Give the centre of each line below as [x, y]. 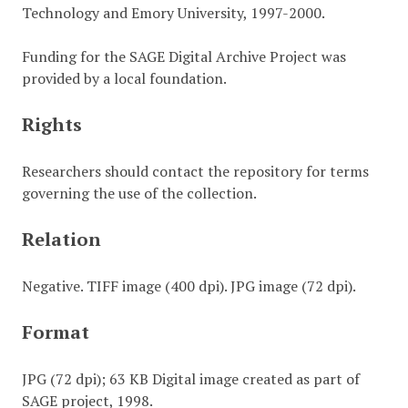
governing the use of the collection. [139, 193]
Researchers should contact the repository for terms [195, 171]
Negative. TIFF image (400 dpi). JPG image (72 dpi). [189, 286]
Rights [51, 124]
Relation [61, 239]
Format [55, 332]
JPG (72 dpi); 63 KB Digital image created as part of [190, 379]
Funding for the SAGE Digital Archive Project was [184, 56]
